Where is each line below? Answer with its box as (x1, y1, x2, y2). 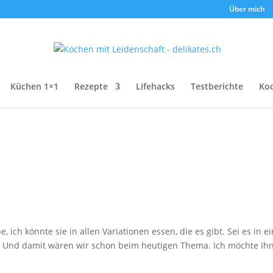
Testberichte (191, 80, 243, 92)
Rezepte (74, 80, 108, 92)
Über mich (229, 4, 265, 14)
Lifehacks (136, 80, 175, 92)
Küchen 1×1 (10, 80, 58, 92)
